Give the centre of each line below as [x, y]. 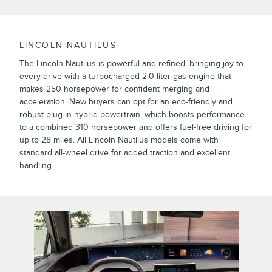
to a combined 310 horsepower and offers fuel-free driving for [136, 127]
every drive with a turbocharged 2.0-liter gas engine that [125, 76]
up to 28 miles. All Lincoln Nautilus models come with [119, 140]
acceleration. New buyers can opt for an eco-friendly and [126, 101]
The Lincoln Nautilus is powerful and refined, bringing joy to [131, 63]
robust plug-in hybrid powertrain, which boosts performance [132, 114]
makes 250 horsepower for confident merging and [114, 89]
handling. [36, 165]
